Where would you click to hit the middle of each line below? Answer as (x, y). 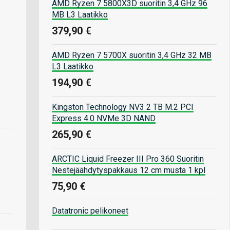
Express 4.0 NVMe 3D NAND (104, 118)
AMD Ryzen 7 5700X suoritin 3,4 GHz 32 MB (132, 55)
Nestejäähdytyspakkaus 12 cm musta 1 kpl (129, 170)
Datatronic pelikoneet (90, 210)
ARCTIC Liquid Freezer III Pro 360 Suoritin (128, 159)
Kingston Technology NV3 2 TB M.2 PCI (123, 107)
